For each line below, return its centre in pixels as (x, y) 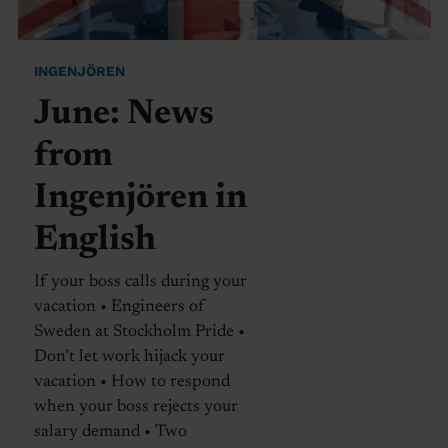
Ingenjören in (140, 198)
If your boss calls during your (140, 282)
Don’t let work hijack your (129, 357)
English (94, 240)
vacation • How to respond (131, 382)
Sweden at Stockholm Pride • (139, 332)
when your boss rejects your (135, 407)
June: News (123, 114)
